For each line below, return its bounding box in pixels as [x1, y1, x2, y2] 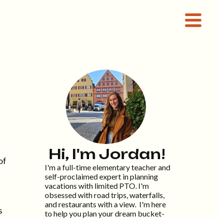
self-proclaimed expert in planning [45, 172, 158, 181]
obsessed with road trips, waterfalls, [45, 190, 164, 200]
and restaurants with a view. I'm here [45, 200, 166, 209]
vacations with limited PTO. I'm [45, 181, 149, 190]
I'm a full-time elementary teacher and [45, 163, 170, 172]
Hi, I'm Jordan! [49, 145, 165, 163]
